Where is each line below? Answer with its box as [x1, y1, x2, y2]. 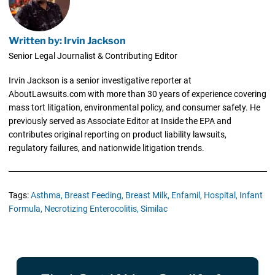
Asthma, [30, 190, 63, 201]
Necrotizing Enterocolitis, [44, 204, 139, 214]
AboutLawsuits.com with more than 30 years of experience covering [8, 89, 266, 99]
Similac [140, 204, 168, 214]
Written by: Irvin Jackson [8, 34, 126, 47]
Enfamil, [171, 190, 202, 201]
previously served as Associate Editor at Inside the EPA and [8, 116, 231, 126]
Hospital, [203, 190, 238, 201]
